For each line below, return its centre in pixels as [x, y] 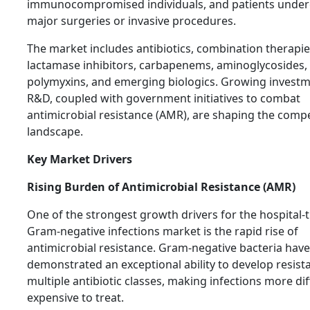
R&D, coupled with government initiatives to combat [164, 99]
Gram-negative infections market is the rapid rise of [163, 231]
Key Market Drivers [80, 159]
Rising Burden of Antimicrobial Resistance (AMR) [161, 187]
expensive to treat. [75, 298]
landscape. [55, 132]
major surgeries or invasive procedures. [131, 21]
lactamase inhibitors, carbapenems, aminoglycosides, [167, 65]
